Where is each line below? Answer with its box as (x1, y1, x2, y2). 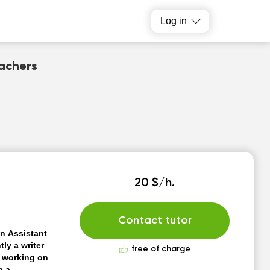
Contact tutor (118, 215, 192, 226)
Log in (160, 16, 187, 26)
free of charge (131, 245, 190, 253)
